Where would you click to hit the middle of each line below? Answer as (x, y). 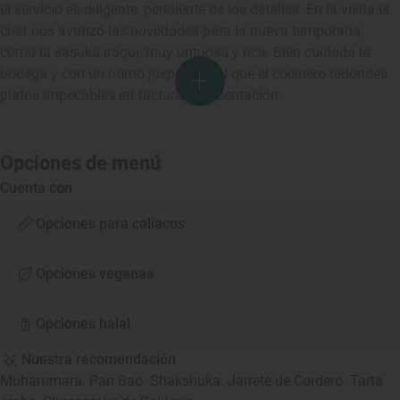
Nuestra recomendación (99, 359)
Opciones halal (83, 324)
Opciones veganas (95, 274)
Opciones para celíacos (110, 224)
